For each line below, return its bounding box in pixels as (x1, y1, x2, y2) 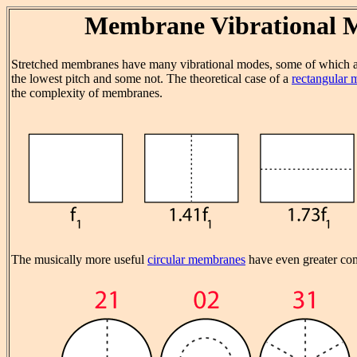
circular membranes (147, 253, 245, 267)
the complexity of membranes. (11, 86, 163, 100)
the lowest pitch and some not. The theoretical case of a (11, 72, 292, 86)
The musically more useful (11, 253, 147, 267)
